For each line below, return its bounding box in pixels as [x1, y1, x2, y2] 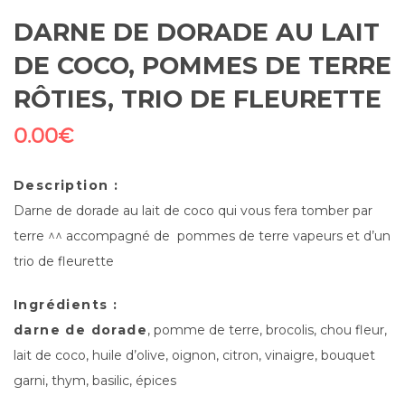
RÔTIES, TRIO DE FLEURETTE [14, 84, 381, 115]
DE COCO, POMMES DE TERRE [14, 51, 391, 81]
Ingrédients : [14, 297, 118, 314]
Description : [14, 177, 119, 194]
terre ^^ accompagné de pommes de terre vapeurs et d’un [14, 228, 391, 245]
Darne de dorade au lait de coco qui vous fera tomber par [14, 202, 372, 220]
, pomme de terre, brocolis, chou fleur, [147, 322, 387, 339]
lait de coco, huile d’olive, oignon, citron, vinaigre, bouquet [14, 347, 375, 364]
